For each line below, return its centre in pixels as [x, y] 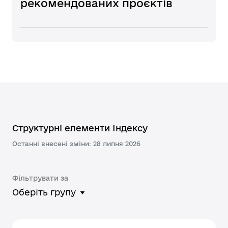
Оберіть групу [44, 192]
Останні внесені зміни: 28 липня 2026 [76, 144]
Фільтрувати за [40, 178]
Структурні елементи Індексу [80, 128]
